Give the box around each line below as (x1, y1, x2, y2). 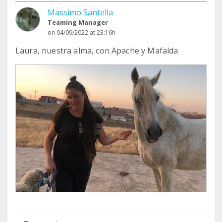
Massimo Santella (48, 7, 113, 18)
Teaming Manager (48, 18, 108, 27)
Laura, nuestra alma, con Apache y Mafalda (15, 45, 178, 56)
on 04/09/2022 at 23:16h (48, 28, 115, 37)
